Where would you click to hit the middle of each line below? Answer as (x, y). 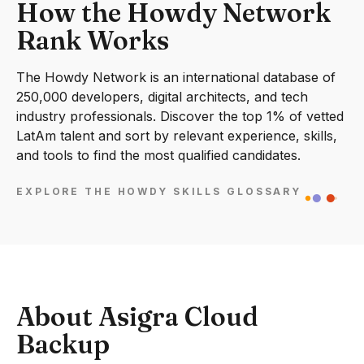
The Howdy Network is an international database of (176, 77)
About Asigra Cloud (137, 316)
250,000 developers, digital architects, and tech (162, 97)
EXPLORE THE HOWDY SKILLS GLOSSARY (159, 192)
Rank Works (93, 40)
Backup (63, 344)
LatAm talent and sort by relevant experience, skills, (177, 136)
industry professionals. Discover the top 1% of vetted (180, 116)
